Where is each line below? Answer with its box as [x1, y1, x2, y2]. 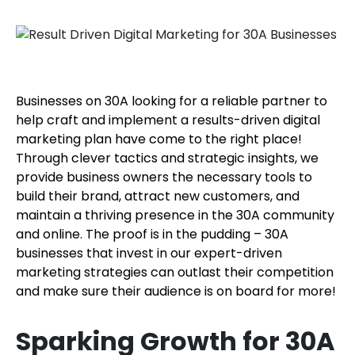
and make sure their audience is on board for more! [16, 282, 336, 300]
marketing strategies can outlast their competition [16, 263, 334, 281]
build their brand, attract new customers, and [16, 187, 300, 205]
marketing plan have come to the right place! [16, 130, 302, 148]
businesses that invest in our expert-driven [16, 244, 282, 262]
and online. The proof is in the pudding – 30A [16, 225, 288, 243]
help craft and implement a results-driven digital [16, 111, 320, 129]
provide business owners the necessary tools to [16, 168, 312, 186]
